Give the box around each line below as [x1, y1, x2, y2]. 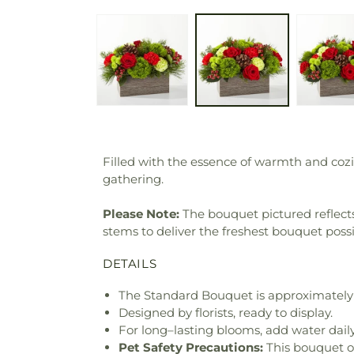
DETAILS [103, 255, 157, 271]
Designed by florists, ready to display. [119, 304, 333, 320]
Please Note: [103, 206, 179, 221]
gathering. [103, 171, 164, 186]
